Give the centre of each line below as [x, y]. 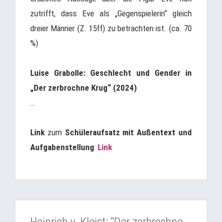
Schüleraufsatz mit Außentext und [128, 132]
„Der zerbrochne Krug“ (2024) [83, 88]
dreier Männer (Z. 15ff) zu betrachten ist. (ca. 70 [111, 28]
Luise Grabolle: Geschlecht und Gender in [111, 73]
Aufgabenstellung [62, 147]
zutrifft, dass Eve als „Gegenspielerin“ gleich [111, 13]
